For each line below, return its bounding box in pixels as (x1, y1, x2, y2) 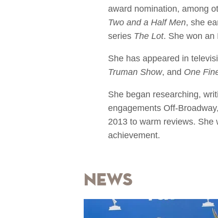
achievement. (108, 130, 160, 140)
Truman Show (108, 67, 162, 77)
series (108, 31, 134, 41)
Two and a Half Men (108, 18, 186, 27)
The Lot (134, 31, 163, 41)
